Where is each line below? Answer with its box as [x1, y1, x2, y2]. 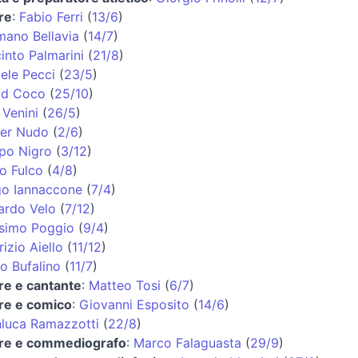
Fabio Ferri [18, 8, 83, 25]
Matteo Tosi [88, 276, 161, 293]
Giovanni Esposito [78, 296, 189, 312]
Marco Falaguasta [133, 334, 241, 351]
